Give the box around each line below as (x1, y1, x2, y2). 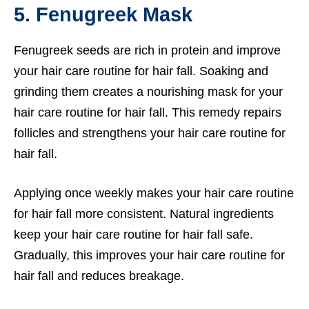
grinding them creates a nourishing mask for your (14, 84, 283, 99)
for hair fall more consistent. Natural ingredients (14, 206, 274, 221)
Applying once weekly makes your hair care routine (14, 186, 294, 200)
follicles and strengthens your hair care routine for (14, 126, 286, 140)
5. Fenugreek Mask (14, 3, 192, 26)
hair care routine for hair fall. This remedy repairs (14, 105, 281, 119)
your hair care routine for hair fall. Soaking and (14, 63, 268, 78)
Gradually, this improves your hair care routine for (14, 248, 285, 262)
